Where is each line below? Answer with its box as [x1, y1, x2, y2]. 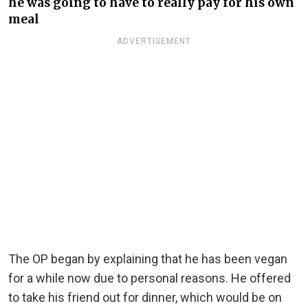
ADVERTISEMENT [117, 36, 191, 46]
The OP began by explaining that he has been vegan [8, 251, 287, 266]
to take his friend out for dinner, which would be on [8, 289, 282, 305]
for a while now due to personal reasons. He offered [8, 270, 291, 285]
